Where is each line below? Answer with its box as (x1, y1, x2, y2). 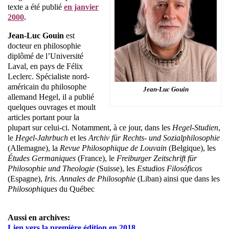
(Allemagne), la (8, 144, 60, 153)
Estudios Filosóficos (137, 164, 202, 173)
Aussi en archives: (8, 213, 70, 222)
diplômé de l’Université (8, 52, 83, 61)
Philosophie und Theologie (8, 164, 95, 173)
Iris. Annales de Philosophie (44, 174, 135, 184)
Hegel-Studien (172, 123, 218, 132)
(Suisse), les (95, 164, 137, 173)
